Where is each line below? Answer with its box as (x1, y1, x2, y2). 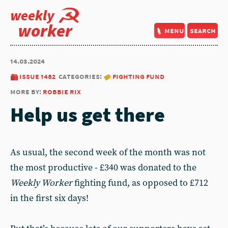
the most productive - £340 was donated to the (10, 162, 196, 174)
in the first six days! (10, 192, 89, 204)
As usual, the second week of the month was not (10, 147, 206, 158)
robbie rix (43, 87, 81, 96)
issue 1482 (19, 71, 55, 81)
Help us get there (10, 102, 165, 127)
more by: (10, 87, 43, 96)
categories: (59, 71, 103, 81)
